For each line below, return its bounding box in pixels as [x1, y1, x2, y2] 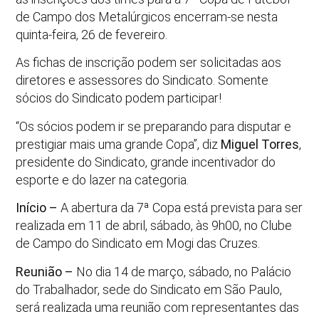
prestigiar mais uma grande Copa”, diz [16, 136, 221, 152]
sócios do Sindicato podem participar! [16, 90, 222, 106]
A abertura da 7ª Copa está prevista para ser [58, 200, 303, 216]
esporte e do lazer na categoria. [16, 172, 189, 187]
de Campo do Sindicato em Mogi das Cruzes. [16, 236, 261, 251]
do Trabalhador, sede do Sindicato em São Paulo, [16, 281, 283, 297]
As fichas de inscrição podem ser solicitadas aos [16, 55, 282, 70]
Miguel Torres [221, 136, 300, 152]
